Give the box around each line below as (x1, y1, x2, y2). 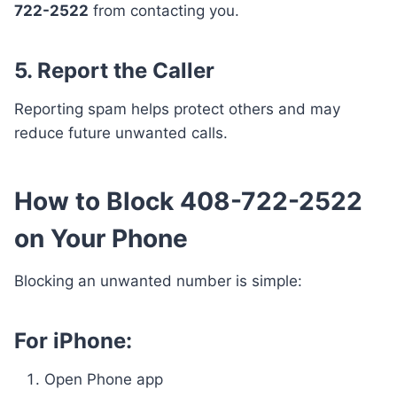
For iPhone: (14, 328, 132, 354)
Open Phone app (44, 370, 163, 389)
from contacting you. (89, 2, 239, 20)
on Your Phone (14, 223, 188, 254)
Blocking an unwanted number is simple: (14, 272, 302, 291)
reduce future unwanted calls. (14, 124, 228, 143)
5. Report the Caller (14, 58, 214, 84)
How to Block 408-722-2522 (14, 186, 362, 217)
